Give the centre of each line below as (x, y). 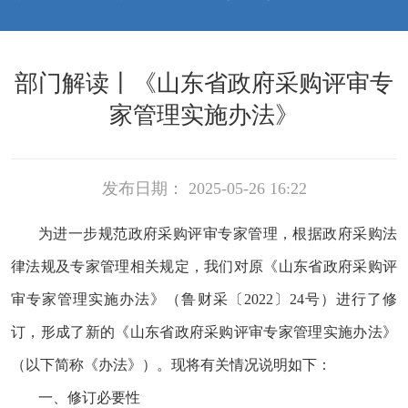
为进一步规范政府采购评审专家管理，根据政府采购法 (218, 233)
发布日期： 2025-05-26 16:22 (204, 188)
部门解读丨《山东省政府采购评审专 (204, 83)
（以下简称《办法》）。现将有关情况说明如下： (171, 364)
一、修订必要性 (89, 397)
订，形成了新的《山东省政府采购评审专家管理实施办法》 (204, 331)
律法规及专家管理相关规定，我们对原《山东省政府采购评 (204, 266)
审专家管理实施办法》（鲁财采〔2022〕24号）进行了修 (204, 299)
